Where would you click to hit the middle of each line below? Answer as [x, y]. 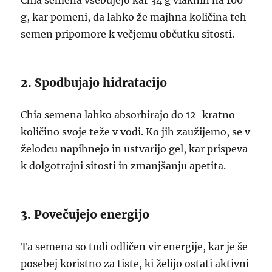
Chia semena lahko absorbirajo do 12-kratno [128, 115]
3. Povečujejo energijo [85, 214]
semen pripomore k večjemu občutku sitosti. [128, 34]
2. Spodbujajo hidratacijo [94, 83]
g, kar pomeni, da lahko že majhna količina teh [134, 17]
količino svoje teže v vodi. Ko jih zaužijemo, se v [136, 132]
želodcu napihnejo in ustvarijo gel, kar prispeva [134, 149]
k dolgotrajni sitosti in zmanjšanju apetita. [124, 166]
